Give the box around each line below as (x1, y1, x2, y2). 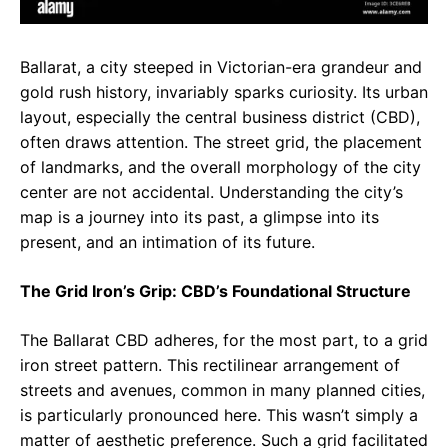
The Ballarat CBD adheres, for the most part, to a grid (20, 329, 428, 350)
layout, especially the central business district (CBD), (20, 106, 420, 127)
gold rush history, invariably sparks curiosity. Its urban (20, 81, 428, 102)
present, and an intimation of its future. (20, 231, 315, 252)
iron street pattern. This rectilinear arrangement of (20, 354, 400, 375)
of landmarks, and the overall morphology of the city (20, 156, 421, 177)
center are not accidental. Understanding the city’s (20, 181, 403, 202)
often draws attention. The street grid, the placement (20, 131, 422, 152)
